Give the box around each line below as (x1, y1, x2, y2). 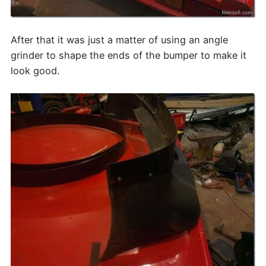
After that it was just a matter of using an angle (10, 34, 228, 46)
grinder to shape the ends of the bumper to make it (10, 49, 246, 62)
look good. (10, 65, 59, 77)
